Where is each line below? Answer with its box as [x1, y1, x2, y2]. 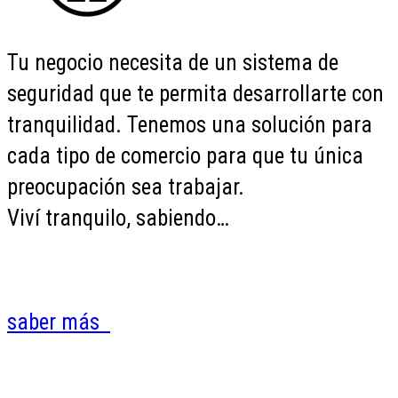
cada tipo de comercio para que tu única [7, 142, 363, 169]
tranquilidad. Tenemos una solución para [7, 111, 372, 138]
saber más [7, 308, 110, 335]
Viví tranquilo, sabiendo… [7, 204, 229, 231]
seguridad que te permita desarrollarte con [7, 80, 384, 107]
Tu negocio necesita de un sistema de [7, 49, 338, 76]
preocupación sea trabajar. [7, 173, 244, 200]
